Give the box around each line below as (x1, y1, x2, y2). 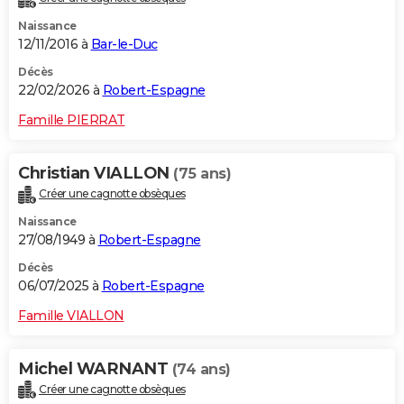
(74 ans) (171, 360, 231, 378)
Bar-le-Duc (90, 35, 158, 52)
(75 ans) (173, 164, 231, 182)
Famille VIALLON (18, 307, 124, 324)
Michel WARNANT (18, 358, 172, 379)
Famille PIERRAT (18, 111, 125, 128)
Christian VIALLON (18, 162, 173, 183)
